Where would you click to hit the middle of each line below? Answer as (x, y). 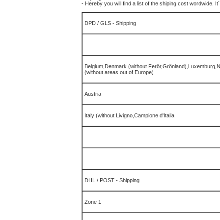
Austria (93, 94)
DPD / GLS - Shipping (110, 23)
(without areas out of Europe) (119, 72)
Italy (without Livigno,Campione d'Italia (129, 115)
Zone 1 (93, 202)
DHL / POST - (102, 180)
